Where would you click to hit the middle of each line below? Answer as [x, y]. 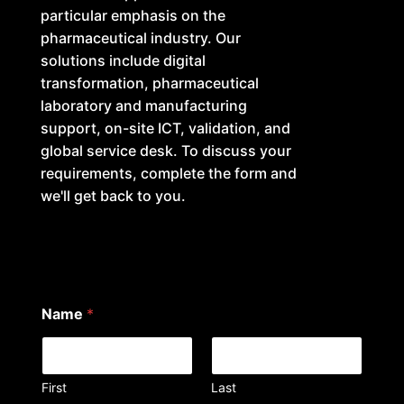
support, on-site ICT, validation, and [165, 128]
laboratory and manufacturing [143, 105]
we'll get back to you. [113, 195]
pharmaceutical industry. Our [140, 37]
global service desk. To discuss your [165, 150]
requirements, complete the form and [168, 173]
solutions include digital [123, 60]
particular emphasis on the [133, 15]
